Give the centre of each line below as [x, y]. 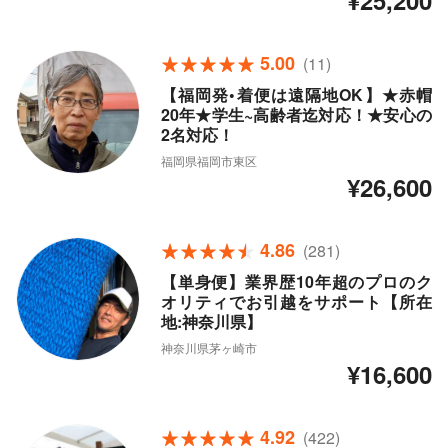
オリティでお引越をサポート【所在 [296, 302]
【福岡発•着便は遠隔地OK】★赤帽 [296, 95]
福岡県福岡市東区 [208, 161]
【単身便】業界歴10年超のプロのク [296, 282]
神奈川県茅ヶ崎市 [208, 348]
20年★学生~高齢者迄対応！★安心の [296, 115]
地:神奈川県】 [211, 322]
